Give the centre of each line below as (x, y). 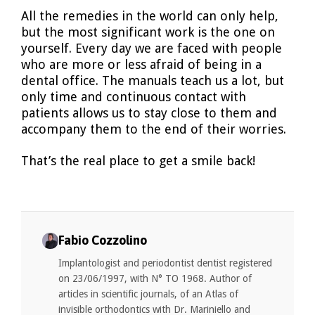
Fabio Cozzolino (103, 240)
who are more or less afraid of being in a (141, 65)
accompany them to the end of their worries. (154, 129)
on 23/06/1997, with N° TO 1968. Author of (155, 278)
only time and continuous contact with (134, 97)
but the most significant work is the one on (148, 32)
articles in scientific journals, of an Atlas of (149, 294)
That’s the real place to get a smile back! (138, 160)
